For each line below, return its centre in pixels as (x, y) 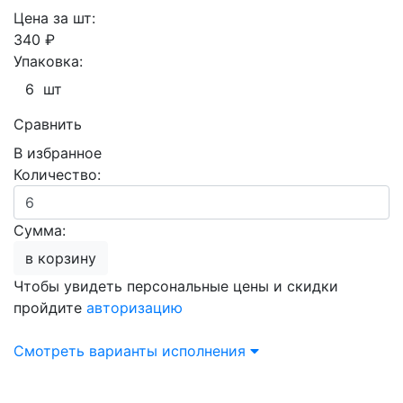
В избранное (58, 153)
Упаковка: (48, 61)
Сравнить (48, 124)
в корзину (67, 258)
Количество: (57, 175)
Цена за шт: (54, 18)
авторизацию (134, 308)
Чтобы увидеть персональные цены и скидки (176, 286)
